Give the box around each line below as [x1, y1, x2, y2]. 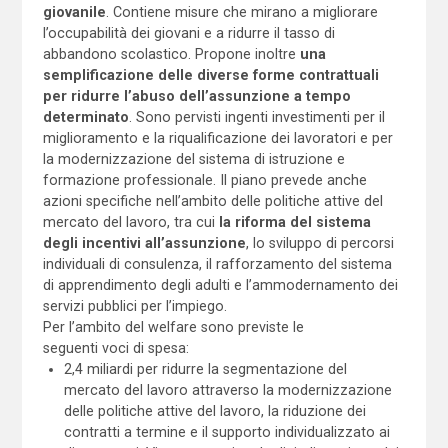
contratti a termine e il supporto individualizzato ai [64, 423, 391, 440]
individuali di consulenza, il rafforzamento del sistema [42, 255, 392, 272]
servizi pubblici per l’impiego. [42, 297, 227, 314]
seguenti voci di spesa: [42, 339, 189, 356]
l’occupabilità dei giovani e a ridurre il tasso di [42, 24, 335, 41]
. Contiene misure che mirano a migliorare [105, 3, 378, 20]
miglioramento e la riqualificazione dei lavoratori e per [42, 129, 393, 146]
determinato [42, 108, 129, 125]
